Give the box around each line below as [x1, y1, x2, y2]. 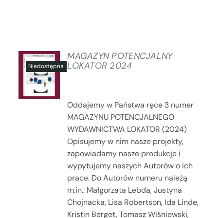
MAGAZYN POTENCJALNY [67, 50, 173, 62]
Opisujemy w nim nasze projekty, [67, 136, 184, 146]
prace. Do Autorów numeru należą [67, 172, 188, 183]
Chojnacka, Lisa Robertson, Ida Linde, [67, 197, 199, 207]
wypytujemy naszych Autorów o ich [67, 160, 193, 171]
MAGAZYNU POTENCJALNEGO [67, 111, 175, 122]
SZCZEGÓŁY [25, 73, 63, 82]
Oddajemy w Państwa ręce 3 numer [67, 99, 194, 110]
